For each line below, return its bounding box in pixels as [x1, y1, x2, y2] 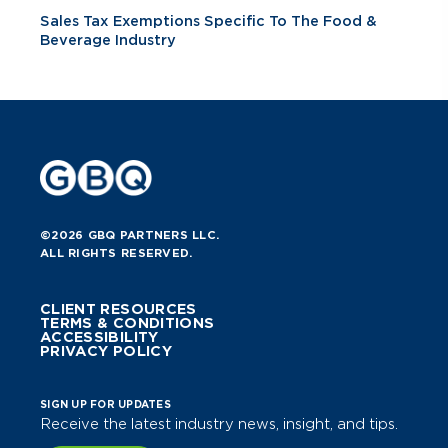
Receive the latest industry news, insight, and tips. [40, 416, 398, 433]
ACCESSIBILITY [40, 329, 159, 346]
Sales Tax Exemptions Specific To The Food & [40, 13, 377, 30]
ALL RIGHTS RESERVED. [40, 246, 193, 261]
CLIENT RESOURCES [40, 301, 197, 318]
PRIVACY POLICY [40, 343, 172, 360]
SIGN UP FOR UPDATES [40, 398, 171, 411]
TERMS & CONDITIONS [40, 315, 215, 332]
